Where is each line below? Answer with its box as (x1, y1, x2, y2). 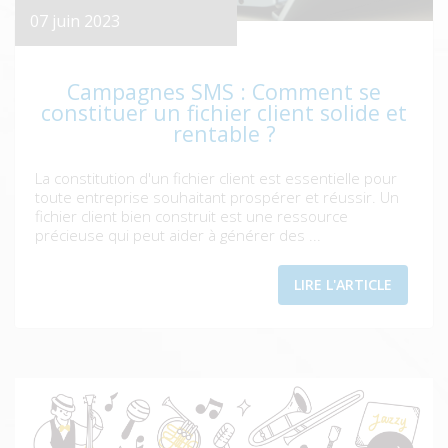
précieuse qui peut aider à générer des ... (35, 225, 321, 246)
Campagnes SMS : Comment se (67, 77, 381, 107)
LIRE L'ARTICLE (294, 275, 392, 295)
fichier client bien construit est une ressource (35, 206, 348, 227)
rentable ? (172, 119, 276, 149)
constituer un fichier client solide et (41, 98, 407, 128)
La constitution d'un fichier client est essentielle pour (35, 168, 397, 189)
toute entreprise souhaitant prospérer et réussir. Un (35, 187, 399, 208)
